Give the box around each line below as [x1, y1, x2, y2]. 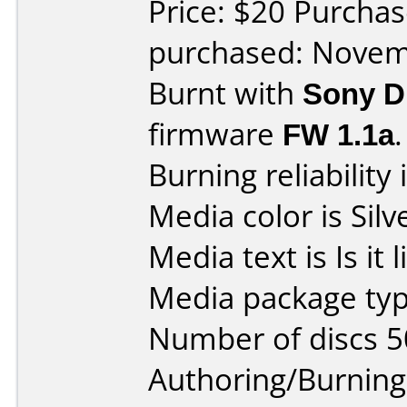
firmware [148, 114, 283, 154]
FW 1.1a [283, 114, 394, 154]
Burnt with [148, 73, 303, 114]
